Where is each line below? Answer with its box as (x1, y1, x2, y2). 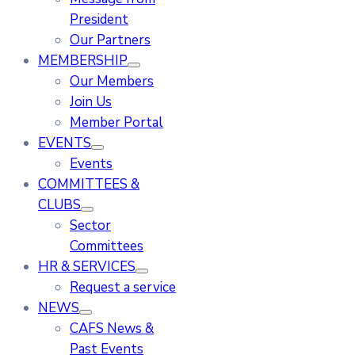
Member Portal (70, 113, 163, 132)
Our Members (70, 72, 154, 90)
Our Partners (70, 31, 151, 49)
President (70, 10, 128, 29)
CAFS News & (70, 319, 154, 338)
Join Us (70, 93, 112, 111)
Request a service (70, 278, 176, 296)
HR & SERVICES (38, 258, 136, 276)
